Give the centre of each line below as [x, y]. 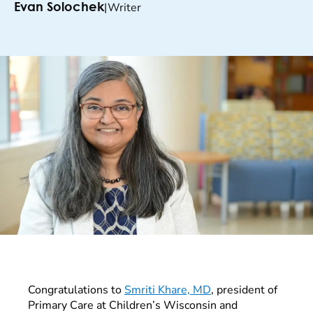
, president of [244, 290]
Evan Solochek [59, 8]
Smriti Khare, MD [168, 290]
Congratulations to [76, 290]
